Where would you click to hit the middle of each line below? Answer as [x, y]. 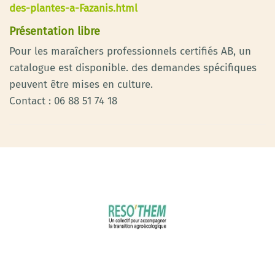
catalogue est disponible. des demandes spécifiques [133, 68]
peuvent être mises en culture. [81, 84]
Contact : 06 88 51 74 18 [63, 101]
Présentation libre [55, 31]
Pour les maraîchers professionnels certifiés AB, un [130, 51]
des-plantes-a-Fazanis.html [73, 8]
